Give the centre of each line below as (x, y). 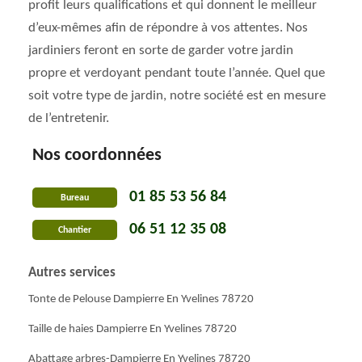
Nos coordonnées (97, 156)
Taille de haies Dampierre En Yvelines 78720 (133, 329)
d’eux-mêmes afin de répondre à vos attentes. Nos (168, 28)
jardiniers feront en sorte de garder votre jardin (161, 51)
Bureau (75, 198)
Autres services (72, 273)
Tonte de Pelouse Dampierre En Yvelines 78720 (141, 299)
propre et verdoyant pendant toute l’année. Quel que (177, 73)
